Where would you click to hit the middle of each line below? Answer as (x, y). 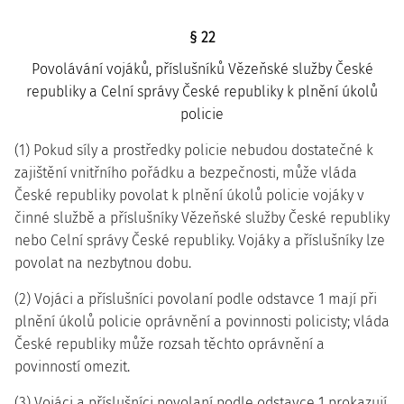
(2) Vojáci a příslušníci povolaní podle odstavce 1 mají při (196, 299)
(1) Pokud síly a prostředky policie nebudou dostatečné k (194, 150)
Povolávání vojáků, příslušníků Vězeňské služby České (202, 69)
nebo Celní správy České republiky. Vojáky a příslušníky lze (200, 240)
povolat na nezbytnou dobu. (103, 263)
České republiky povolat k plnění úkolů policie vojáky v (189, 195)
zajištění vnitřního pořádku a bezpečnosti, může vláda (186, 173)
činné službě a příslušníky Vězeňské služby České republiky (202, 218)
